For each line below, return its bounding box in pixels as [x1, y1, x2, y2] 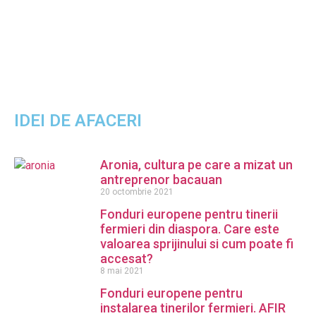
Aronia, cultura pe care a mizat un [100, 157, 293, 172]
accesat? [100, 251, 153, 266]
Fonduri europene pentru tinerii [100, 207, 278, 221]
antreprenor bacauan [100, 172, 222, 187]
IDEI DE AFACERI [14, 111, 142, 130]
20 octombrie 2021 [100, 187, 174, 197]
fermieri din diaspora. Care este [100, 221, 279, 236]
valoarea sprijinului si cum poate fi [100, 236, 293, 251]
